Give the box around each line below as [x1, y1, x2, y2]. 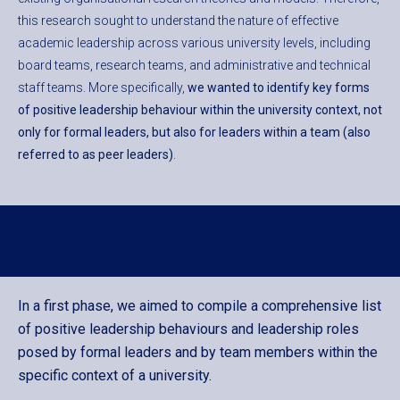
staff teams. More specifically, [18, 80, 187, 96]
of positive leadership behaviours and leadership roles [18, 321, 359, 338]
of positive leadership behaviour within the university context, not [18, 103, 382, 118]
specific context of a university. [18, 367, 212, 385]
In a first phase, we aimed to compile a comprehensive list [18, 297, 381, 315]
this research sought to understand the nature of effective [18, 13, 338, 29]
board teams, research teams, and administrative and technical [18, 58, 371, 73]
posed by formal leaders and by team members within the [18, 344, 378, 362]
